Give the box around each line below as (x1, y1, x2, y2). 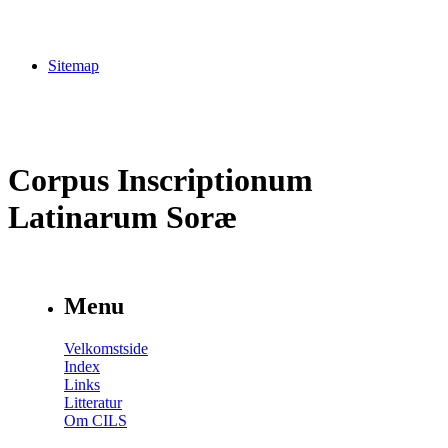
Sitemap (48, 56, 99, 74)
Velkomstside (64, 340, 148, 358)
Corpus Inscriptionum (8, 161, 313, 198)
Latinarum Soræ (8, 198, 237, 235)
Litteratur (64, 394, 122, 412)
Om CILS (64, 412, 127, 430)
